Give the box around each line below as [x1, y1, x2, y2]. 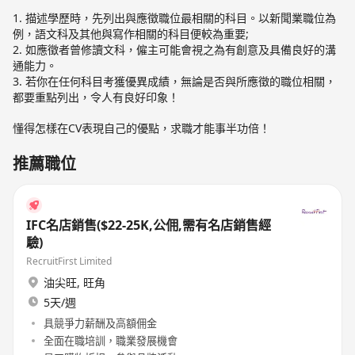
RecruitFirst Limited [26, 254, 113, 269]
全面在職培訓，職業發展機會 [44, 333, 178, 348]
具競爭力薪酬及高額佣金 [44, 315, 158, 330]
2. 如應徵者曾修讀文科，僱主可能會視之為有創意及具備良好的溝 [13, 41, 337, 57]
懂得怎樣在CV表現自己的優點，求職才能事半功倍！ [13, 120, 271, 136]
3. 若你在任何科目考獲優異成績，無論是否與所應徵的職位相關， [13, 73, 337, 89]
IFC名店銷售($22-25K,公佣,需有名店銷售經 [26, 216, 272, 235]
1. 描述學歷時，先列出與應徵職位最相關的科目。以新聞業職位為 [13, 10, 337, 25]
